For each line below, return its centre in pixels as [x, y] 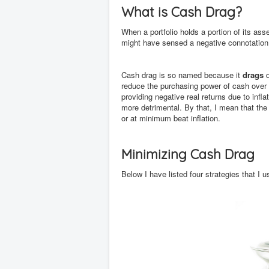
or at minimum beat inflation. [171, 118]
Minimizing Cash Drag [188, 154]
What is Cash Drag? [182, 12]
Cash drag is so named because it [182, 75]
